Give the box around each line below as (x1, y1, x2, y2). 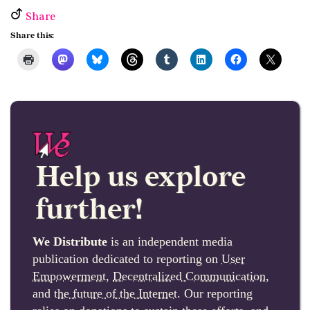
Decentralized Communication (113, 269, 266, 284)
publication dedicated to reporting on (33, 252, 221, 266)
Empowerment (33, 269, 106, 284)
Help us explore (36, 161, 246, 195)
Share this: (10, 30, 54, 42)
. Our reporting (177, 286, 253, 301)
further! (36, 193, 143, 228)
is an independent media (107, 235, 232, 249)
